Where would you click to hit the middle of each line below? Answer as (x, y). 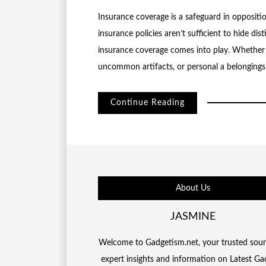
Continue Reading (147, 103)
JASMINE (193, 217)
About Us (193, 188)
